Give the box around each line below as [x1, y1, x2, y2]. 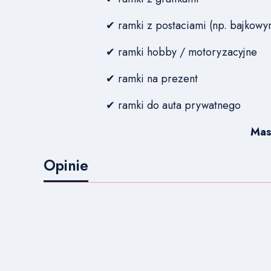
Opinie [44, 154, 88, 176]
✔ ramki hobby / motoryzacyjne [105, 44, 257, 60]
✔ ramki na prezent [105, 70, 198, 87]
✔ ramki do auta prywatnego [105, 97, 241, 113]
